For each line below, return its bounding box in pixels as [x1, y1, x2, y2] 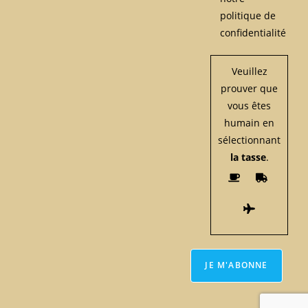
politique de [220, 8, 276, 22]
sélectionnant [218, 133, 281, 146]
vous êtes [228, 98, 272, 112]
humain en [224, 115, 275, 129]
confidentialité [220, 25, 287, 39]
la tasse [230, 150, 266, 164]
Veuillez [231, 64, 267, 78]
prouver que [221, 81, 278, 95]
